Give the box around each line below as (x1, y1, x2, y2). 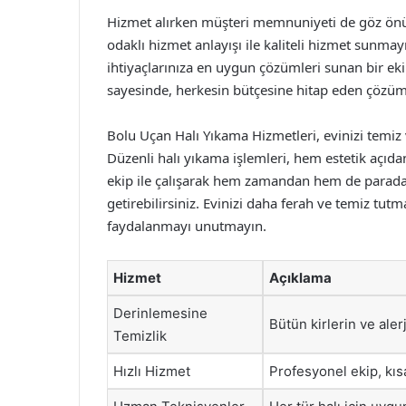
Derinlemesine (113, 304, 208, 322)
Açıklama (269, 269, 332, 286)
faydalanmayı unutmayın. (107, 217, 266, 235)
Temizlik (113, 327, 167, 344)
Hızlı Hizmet (113, 362, 190, 380)
